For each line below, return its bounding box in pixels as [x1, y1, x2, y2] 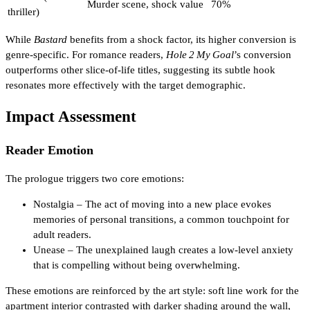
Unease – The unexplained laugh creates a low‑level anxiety [33, 244, 293, 256]
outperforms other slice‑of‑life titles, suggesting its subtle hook [6, 64, 275, 75]
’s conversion [234, 48, 291, 60]
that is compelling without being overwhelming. [33, 259, 240, 271]
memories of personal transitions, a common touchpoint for [33, 214, 289, 226]
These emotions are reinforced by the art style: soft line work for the [6, 285, 299, 297]
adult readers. [33, 229, 91, 241]
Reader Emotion [6, 143, 93, 157]
